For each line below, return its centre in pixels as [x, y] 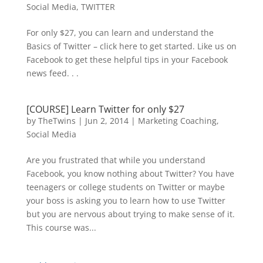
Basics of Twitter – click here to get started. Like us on [131, 46]
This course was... [61, 227]
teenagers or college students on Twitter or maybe [125, 187]
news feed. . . [52, 73]
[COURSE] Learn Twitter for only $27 [105, 109]
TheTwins [57, 121]
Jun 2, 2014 [107, 121]
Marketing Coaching [177, 121]
